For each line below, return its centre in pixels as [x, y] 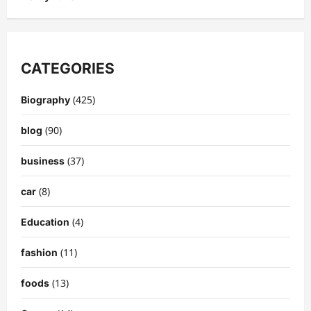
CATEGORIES [68, 69]
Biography [45, 99]
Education [45, 221]
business [43, 160]
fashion [39, 252]
